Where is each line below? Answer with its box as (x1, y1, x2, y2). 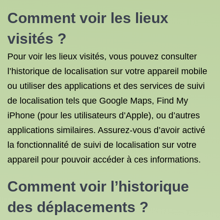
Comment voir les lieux (7, 10, 168, 26)
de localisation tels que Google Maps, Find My (7, 96, 188, 106)
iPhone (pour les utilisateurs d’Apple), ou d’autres (7, 110, 200, 120)
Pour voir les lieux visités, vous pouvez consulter (7, 52, 197, 61)
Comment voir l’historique (7, 178, 189, 194)
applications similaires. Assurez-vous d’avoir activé (7, 125, 205, 135)
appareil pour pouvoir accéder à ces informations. (7, 155, 201, 165)
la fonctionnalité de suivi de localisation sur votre (7, 140, 196, 150)
